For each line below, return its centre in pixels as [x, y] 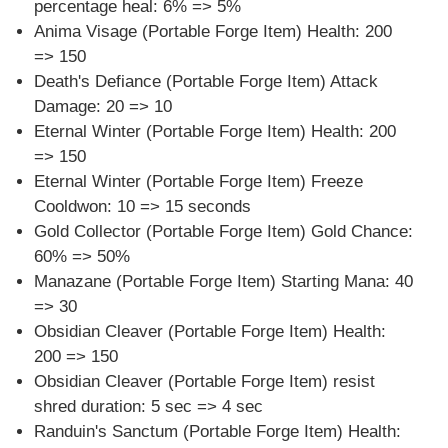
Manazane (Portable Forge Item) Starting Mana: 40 [223, 281]
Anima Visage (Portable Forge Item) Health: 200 [212, 31]
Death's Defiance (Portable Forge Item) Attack [205, 81]
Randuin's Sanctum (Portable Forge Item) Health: [217, 431]
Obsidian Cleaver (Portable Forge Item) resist [204, 381]
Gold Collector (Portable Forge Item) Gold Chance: [223, 231]
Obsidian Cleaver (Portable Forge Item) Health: [209, 331]
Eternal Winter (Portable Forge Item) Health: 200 [214, 131]
